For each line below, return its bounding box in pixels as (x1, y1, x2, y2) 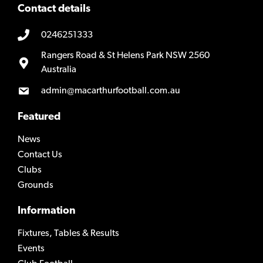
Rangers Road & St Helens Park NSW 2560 (41, 51, 210, 61)
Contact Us (18, 150, 62, 160)
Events (18, 244, 45, 254)
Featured (18, 111, 60, 123)
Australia (41, 65, 76, 75)
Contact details (18, 4, 90, 15)
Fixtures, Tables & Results (18, 228, 119, 238)
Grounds (18, 180, 53, 190)
